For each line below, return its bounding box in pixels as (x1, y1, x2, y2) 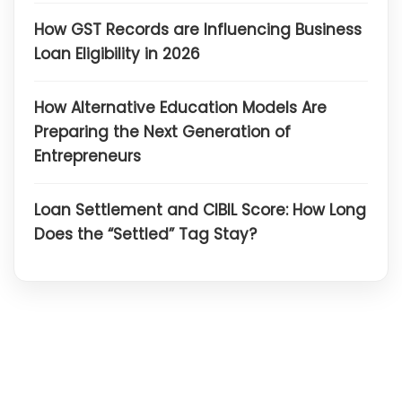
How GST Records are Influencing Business (34, 18, 362, 40)
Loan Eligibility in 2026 (34, 42, 200, 65)
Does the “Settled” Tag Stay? (34, 223, 257, 245)
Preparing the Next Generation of (34, 120, 291, 143)
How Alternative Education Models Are (34, 96, 327, 118)
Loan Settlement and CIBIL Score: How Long (34, 198, 366, 221)
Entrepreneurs (34, 144, 141, 167)
